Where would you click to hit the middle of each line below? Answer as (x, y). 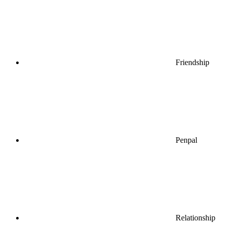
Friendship (192, 62)
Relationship (195, 217)
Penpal (186, 140)
